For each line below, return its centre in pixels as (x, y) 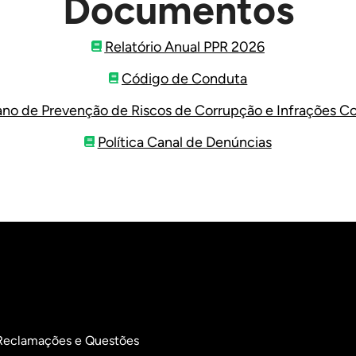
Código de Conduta (185, 79)
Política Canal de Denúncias (184, 142)
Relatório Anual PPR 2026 (184, 47)
